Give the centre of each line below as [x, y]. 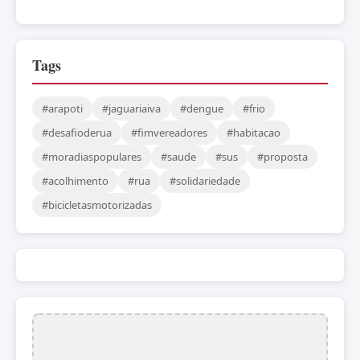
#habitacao [254, 132]
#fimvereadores [169, 132]
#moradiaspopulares [92, 156]
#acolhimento [75, 180]
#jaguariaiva [131, 108]
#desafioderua [77, 132]
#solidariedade [205, 180]
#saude [178, 156]
